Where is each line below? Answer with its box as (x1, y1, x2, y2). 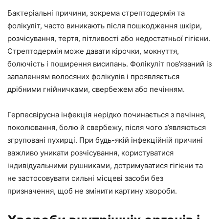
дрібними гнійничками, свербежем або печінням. (7, 85, 185, 94)
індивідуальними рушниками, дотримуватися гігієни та (7, 161, 203, 170)
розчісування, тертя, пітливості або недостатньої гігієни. (7, 34, 210, 43)
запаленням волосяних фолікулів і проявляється (7, 72, 179, 81)
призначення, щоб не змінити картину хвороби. (7, 186, 177, 196)
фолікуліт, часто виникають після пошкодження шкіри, (7, 21, 202, 30)
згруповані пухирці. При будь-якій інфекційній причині (7, 135, 203, 145)
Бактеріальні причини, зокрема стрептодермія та (7, 8, 185, 18)
